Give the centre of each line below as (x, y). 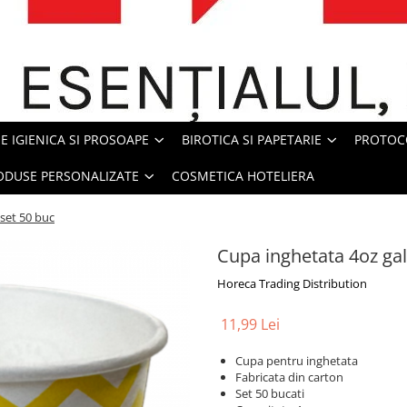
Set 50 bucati (270, 393)
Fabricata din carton (289, 377)
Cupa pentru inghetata (297, 360)
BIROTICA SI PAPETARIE (252, 139)
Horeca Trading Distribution (292, 283)
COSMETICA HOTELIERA (243, 175)
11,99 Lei (250, 324)
